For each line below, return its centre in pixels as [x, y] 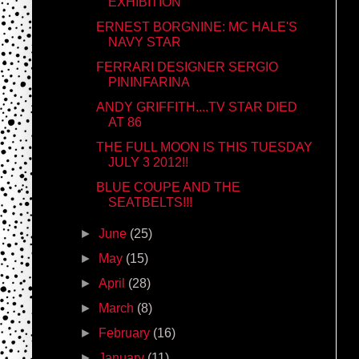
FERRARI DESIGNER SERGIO [187, 67]
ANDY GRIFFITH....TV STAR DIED [196, 107]
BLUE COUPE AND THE [168, 187]
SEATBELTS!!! [150, 202]
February [126, 333]
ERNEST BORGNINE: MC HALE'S [196, 26]
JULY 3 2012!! [148, 162]
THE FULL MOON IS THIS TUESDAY [204, 147]
